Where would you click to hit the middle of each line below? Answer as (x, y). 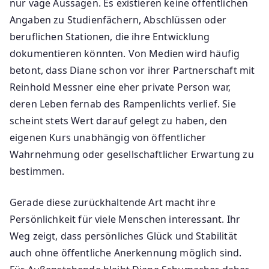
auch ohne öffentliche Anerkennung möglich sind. (126, 252)
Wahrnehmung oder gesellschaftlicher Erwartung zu (132, 154)
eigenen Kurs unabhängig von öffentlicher (108, 137)
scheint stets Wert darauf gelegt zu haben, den (119, 120)
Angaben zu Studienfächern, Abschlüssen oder (118, 20)
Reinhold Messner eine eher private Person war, (120, 87)
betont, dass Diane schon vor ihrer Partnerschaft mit (132, 70)
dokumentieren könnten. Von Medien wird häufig (125, 53)
